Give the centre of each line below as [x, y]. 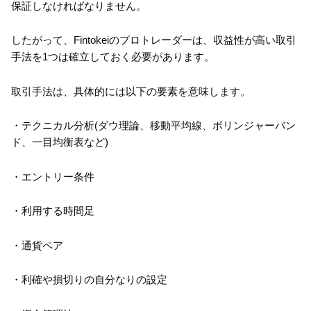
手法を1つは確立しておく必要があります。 [113, 57]
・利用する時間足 [53, 211]
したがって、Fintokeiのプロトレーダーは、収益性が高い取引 [154, 40]
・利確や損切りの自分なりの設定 [89, 280]
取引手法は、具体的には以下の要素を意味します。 [131, 91]
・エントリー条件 [53, 176]
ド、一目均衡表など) [60, 142]
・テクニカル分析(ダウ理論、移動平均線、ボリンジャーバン [153, 126]
